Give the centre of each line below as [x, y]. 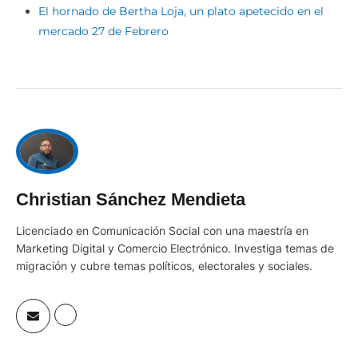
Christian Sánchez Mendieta [131, 199]
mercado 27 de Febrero [103, 31]
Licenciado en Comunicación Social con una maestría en [162, 230]
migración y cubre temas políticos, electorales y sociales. [164, 265]
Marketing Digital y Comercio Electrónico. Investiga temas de [175, 248]
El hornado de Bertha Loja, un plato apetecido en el [181, 11]
